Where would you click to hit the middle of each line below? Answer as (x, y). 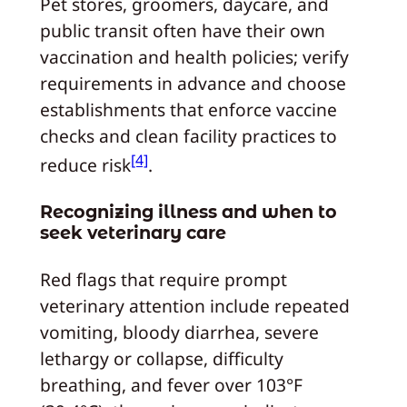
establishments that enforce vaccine (188, 109)
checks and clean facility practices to (188, 135)
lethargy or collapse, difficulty (161, 359)
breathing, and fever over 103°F (171, 385)
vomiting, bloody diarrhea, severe (179, 333)
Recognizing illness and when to (188, 211)
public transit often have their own (182, 30)
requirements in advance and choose (193, 83)
